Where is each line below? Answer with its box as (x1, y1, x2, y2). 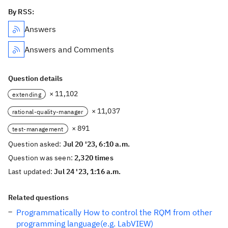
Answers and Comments (24, 44, 114, 54)
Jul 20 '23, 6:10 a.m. (63, 139, 130, 149)
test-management (12, 125, 64, 133)
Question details (8, 74, 63, 83)
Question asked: (8, 139, 63, 149)
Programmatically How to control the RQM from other (16, 207, 212, 217)
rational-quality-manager (12, 107, 83, 116)
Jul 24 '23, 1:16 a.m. (54, 167, 121, 176)
